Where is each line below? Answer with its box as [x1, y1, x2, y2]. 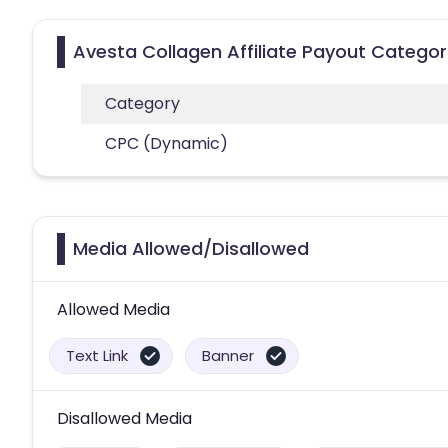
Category [105, 91, 180, 115]
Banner [202, 344, 254, 366]
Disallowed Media [57, 406, 192, 430]
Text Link [66, 344, 128, 366]
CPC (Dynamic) [105, 131, 228, 155]
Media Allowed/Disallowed [73, 235, 309, 261]
